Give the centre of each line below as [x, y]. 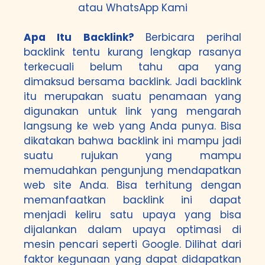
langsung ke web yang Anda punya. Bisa [132, 126]
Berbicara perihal [193, 37]
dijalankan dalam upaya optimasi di [132, 230]
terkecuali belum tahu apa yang [132, 67]
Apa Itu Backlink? [85, 37]
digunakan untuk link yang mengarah [132, 111]
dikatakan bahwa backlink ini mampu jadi [132, 141]
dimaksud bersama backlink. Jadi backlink [132, 82]
